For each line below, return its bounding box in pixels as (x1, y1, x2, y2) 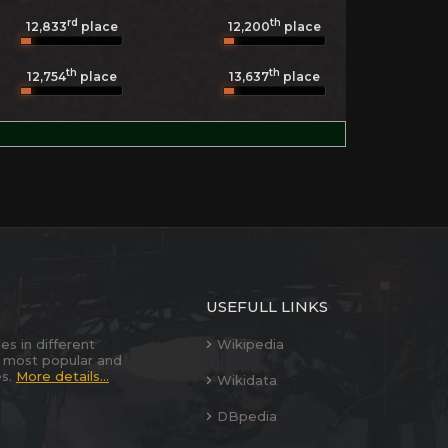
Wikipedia (217, 336, 284, 352)
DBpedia (217, 408, 277, 424)
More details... (16, 368, 109, 384)
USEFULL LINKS (206, 297, 328, 316)
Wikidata (217, 372, 277, 388)
